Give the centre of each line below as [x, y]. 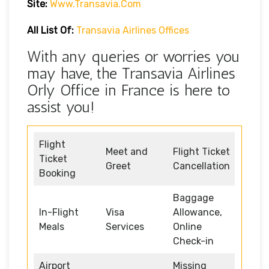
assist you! [61, 107]
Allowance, [198, 212]
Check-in [193, 241]
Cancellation [201, 166]
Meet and [127, 151]
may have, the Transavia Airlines [131, 73]
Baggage [193, 198]
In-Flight [59, 212]
